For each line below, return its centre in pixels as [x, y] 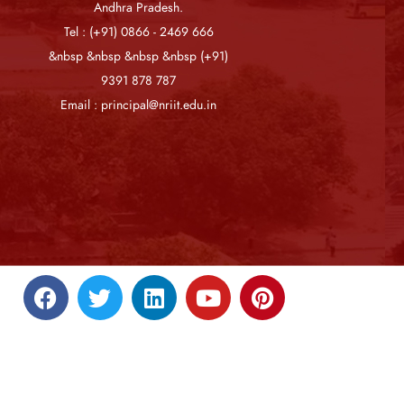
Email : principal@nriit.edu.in [139, 106]
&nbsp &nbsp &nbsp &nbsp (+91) [139, 57]
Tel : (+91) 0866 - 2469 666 [138, 32]
